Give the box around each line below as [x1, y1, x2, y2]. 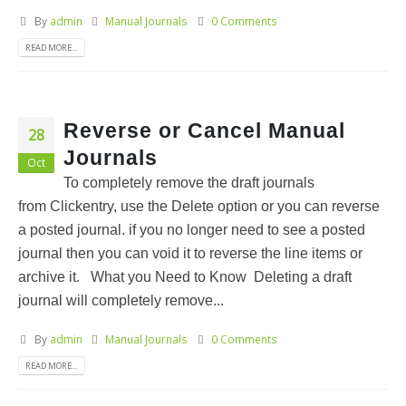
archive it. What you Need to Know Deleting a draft [18, 269, 352, 285]
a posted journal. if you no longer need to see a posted [18, 222, 365, 238]
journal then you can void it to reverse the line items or [18, 246, 362, 262]
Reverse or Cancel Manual [63, 119, 345, 143]
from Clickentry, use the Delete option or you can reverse [18, 198, 380, 215]
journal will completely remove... [18, 293, 224, 309]
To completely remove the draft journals [63, 175, 314, 191]
